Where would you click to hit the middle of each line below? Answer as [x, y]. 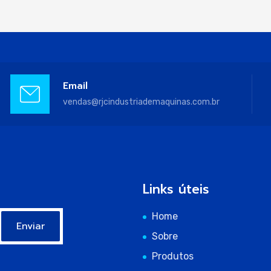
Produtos [172, 256]
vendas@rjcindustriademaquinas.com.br [141, 102]
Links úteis [176, 189]
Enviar [30, 226]
